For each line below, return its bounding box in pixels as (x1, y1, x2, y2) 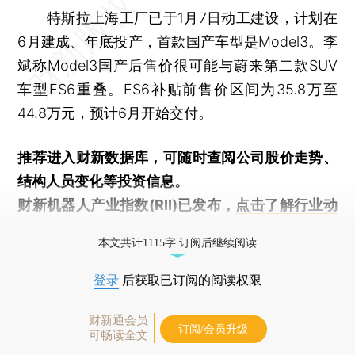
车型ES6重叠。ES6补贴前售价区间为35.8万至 (17, 80, 338, 97)
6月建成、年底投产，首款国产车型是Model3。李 (17, 32, 338, 50)
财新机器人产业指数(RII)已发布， (17, 196, 236, 213)
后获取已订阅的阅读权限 (119, 273, 261, 287)
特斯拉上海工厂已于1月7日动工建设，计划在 (17, 9, 338, 26)
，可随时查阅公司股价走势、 (148, 148, 338, 166)
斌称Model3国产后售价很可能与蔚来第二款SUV (17, 56, 338, 74)
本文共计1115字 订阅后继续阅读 (98, 236, 257, 249)
